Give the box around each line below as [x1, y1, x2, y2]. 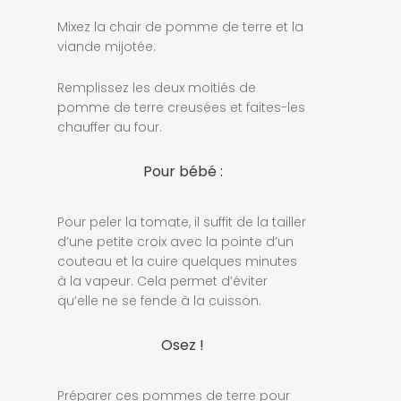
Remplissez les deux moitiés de [57, 78, 256, 97]
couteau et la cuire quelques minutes [57, 252, 297, 270]
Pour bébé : [142, 160, 223, 182]
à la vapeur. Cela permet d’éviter [57, 271, 268, 290]
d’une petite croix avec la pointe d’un [57, 232, 294, 251]
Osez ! [161, 334, 204, 355]
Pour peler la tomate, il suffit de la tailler [57, 212, 306, 231]
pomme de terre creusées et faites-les [57, 98, 305, 116]
